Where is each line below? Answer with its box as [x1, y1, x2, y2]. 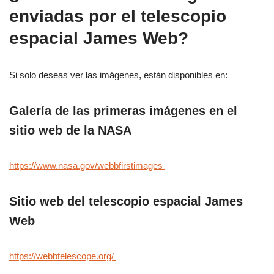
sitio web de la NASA [9, 124, 131, 138]
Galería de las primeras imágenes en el [9, 104, 237, 118]
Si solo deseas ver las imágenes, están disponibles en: [9, 70, 228, 81]
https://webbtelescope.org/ [9, 251, 116, 262]
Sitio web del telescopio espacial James [9, 194, 243, 209]
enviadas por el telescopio [9, 7, 226, 26]
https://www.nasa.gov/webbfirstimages [9, 160, 165, 171]
